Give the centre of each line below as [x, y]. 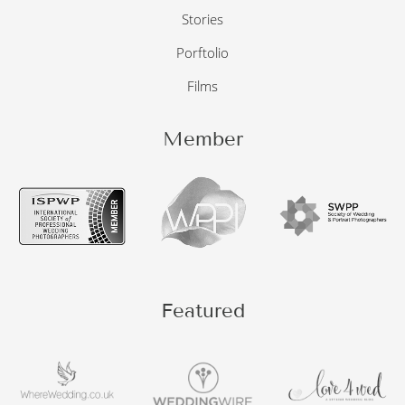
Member [202, 139]
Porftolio [202, 53]
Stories [202, 19]
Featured [202, 311]
